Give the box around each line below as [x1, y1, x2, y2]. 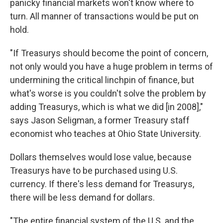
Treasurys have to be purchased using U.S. [10, 165, 178, 176]
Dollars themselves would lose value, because [10, 152, 192, 162]
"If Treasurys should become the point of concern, [10, 48, 208, 58]
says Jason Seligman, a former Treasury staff [10, 115, 190, 125]
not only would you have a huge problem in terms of [10, 61, 213, 72]
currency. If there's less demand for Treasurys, [10, 179, 194, 189]
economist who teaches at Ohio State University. [10, 128, 201, 139]
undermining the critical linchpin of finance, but [10, 75, 194, 85]
